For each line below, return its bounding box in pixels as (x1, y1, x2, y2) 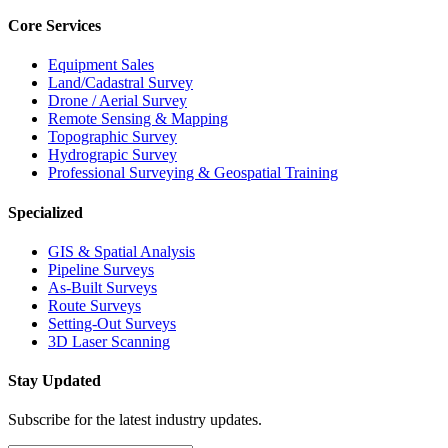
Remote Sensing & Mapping (48, 110, 228, 128)
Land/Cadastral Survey (48, 74, 193, 92)
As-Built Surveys (48, 278, 157, 296)
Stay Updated (8, 372, 101, 390)
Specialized (8, 203, 83, 221)
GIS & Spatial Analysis (48, 242, 195, 260)
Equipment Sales (48, 56, 154, 74)
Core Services (8, 17, 101, 35)
